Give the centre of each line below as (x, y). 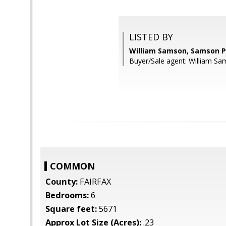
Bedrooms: (67, 195)
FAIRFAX (94, 182)
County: (62, 182)
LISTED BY (151, 37)
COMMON (72, 166)
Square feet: (71, 209)
